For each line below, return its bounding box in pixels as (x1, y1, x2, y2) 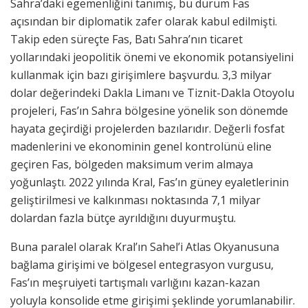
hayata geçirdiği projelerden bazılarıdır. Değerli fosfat (10, 121, 285, 137)
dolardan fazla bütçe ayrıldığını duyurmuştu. (10, 210, 236, 226)
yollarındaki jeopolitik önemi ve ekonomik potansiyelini (10, 49, 294, 65)
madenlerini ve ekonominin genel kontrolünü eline (10, 139, 272, 155)
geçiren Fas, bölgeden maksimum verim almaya (10, 157, 253, 173)
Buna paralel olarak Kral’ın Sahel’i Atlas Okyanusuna (10, 239, 279, 255)
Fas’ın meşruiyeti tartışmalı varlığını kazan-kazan (10, 275, 260, 291)
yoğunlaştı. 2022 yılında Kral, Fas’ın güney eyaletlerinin (10, 175, 289, 190)
